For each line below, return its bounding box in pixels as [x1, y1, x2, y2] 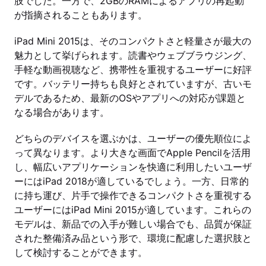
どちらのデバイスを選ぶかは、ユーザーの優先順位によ [14, 132, 252, 144]
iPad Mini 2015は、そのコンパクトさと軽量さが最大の [14, 35, 251, 47]
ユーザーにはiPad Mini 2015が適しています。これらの [14, 204, 251, 216]
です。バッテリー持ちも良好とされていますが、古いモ [14, 78, 252, 90]
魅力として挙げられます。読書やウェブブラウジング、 [14, 49, 252, 61]
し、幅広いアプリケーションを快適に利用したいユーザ [14, 161, 252, 173]
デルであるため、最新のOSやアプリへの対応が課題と [14, 92, 246, 104]
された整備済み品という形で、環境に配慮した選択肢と [14, 232, 252, 244]
